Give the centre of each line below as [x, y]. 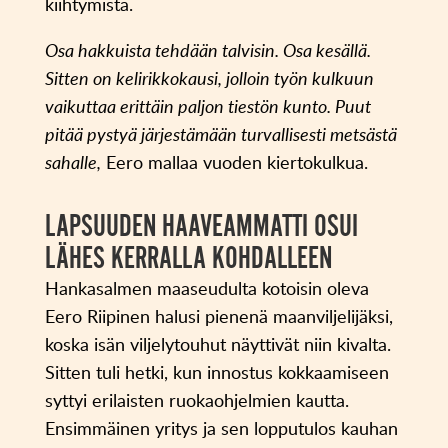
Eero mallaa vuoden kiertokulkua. [234, 162]
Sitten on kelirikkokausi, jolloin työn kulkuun [209, 78]
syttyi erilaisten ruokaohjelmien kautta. [196, 400]
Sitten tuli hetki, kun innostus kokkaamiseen [216, 372]
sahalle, [72, 162]
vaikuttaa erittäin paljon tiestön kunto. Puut [207, 106]
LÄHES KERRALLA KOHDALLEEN [188, 258]
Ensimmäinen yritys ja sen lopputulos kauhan [221, 428]
